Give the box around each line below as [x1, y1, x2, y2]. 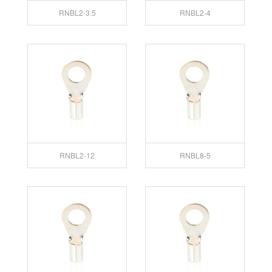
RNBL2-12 [59, 149, 95, 160]
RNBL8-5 [179, 149, 211, 160]
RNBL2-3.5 [58, 7, 96, 18]
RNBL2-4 [179, 7, 211, 18]
